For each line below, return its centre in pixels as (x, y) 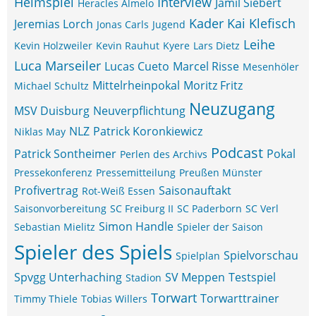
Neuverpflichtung (139, 111)
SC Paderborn (209, 208)
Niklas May (40, 132)
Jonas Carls (123, 24)
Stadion (144, 278)
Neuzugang (232, 109)
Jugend (169, 24)
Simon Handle (136, 226)
